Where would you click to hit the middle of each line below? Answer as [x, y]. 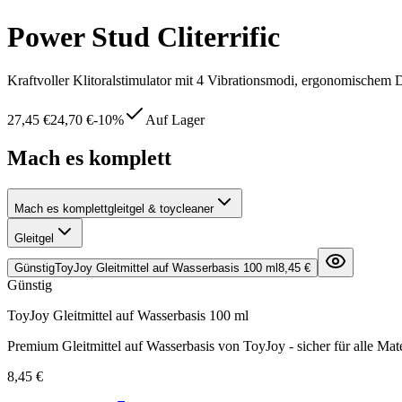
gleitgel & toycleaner [161, 208]
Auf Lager [175, 120]
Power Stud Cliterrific [144, 36]
